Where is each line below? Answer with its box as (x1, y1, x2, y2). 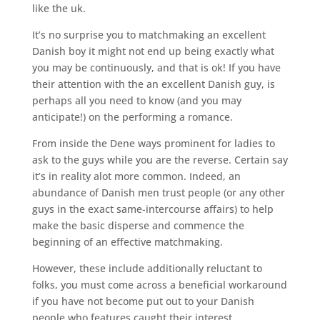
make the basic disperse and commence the (31, 219, 244, 232)
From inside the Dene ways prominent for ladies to (31, 136, 275, 150)
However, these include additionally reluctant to (31, 261, 262, 275)
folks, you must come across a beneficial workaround (31, 278, 287, 291)
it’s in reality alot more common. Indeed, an (31, 169, 241, 183)
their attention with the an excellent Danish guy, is (31, 77, 275, 91)
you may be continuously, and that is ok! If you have (31, 61, 281, 74)
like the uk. (31, 1, 86, 15)
